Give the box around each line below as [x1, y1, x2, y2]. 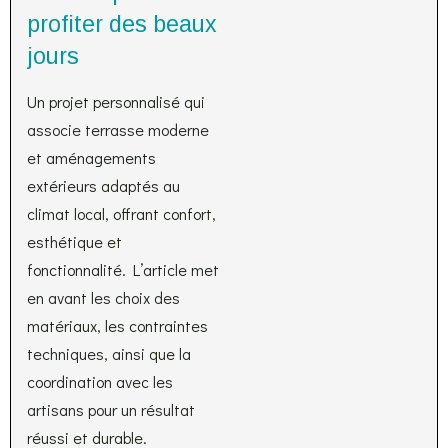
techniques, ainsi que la [27, 343, 191, 364]
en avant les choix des [27, 287, 180, 308]
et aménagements [27, 147, 156, 168]
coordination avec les [27, 371, 173, 392]
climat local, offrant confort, [27, 203, 216, 224]
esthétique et [27, 231, 122, 252]
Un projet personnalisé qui [27, 91, 205, 112]
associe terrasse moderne [27, 119, 209, 140]
